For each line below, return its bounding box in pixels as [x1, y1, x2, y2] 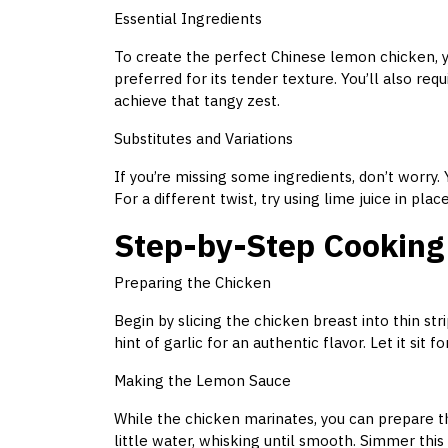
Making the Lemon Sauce [114, 371, 291, 391]
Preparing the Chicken [114, 273, 271, 293]
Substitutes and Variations [114, 129, 293, 149]
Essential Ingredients [114, 9, 262, 29]
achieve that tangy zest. [114, 91, 280, 111]
